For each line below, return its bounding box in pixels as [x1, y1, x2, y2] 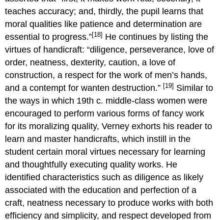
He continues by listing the [103, 32, 209, 42]
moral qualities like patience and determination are [5, 19, 202, 29]
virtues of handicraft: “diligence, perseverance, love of [5, 45, 215, 55]
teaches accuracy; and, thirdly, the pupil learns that [5, 6, 204, 17]
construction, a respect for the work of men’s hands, [5, 70, 208, 81]
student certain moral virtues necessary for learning [5, 147, 206, 157]
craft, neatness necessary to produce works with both [5, 198, 214, 208]
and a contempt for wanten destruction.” [5, 83, 164, 93]
